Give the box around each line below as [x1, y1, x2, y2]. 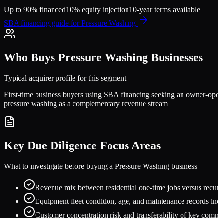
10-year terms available [129, 5, 200, 14]
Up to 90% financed [4, 5, 66, 14]
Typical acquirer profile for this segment [4, 74, 126, 83]
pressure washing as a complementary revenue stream [4, 99, 168, 108]
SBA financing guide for [4, 19, 81, 28]
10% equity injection [66, 5, 129, 14]
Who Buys [4, 51, 58, 64]
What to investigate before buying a [4, 162, 115, 170]
